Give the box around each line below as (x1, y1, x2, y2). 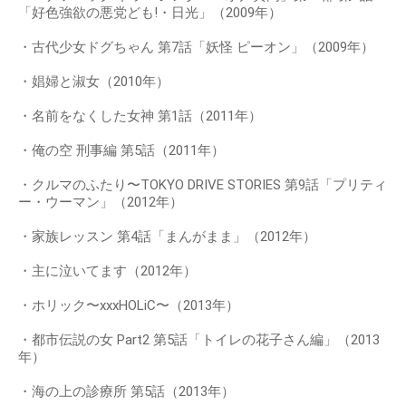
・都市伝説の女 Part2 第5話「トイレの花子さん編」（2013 (18, 331, 380, 348)
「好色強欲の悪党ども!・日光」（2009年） (18, 4, 282, 21)
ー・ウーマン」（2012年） (18, 193, 183, 210)
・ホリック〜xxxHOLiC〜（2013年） (18, 296, 239, 314)
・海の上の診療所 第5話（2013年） (18, 382, 235, 400)
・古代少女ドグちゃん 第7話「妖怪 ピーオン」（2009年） (18, 38, 374, 55)
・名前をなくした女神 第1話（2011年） (18, 107, 262, 124)
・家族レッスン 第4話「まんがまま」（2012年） (18, 227, 316, 245)
